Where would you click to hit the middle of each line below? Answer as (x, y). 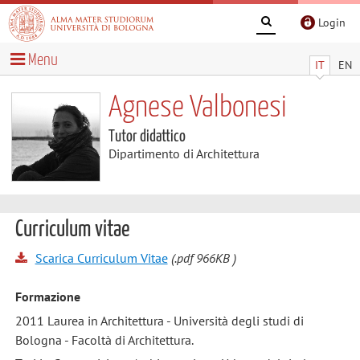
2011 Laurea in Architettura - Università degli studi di (159, 320)
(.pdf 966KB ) (202, 258)
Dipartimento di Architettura (184, 153)
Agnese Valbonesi (197, 108)
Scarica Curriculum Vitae (101, 258)
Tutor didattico (147, 136)
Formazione (47, 297)
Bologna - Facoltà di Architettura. (104, 340)
